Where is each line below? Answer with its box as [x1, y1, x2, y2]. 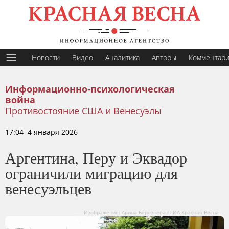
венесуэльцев [5, 178, 91, 198]
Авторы [152, 53, 176, 62]
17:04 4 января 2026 [5, 127, 78, 137]
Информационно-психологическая [5, 84, 175, 95]
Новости [32, 53, 60, 62]
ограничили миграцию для [5, 163, 178, 183]
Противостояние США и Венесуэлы [5, 105, 162, 117]
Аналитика [105, 53, 140, 62]
